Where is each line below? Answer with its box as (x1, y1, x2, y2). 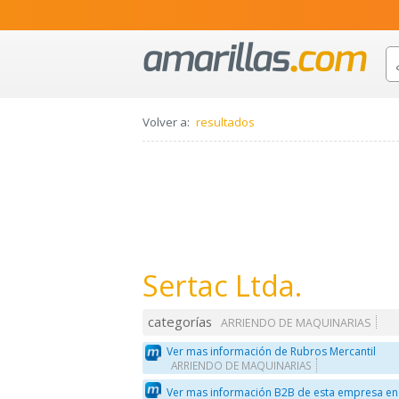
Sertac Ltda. (142, 265, 302, 306)
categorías (148, 313, 213, 331)
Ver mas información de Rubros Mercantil (167, 343, 377, 359)
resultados (196, 114, 255, 131)
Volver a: (142, 114, 190, 131)
